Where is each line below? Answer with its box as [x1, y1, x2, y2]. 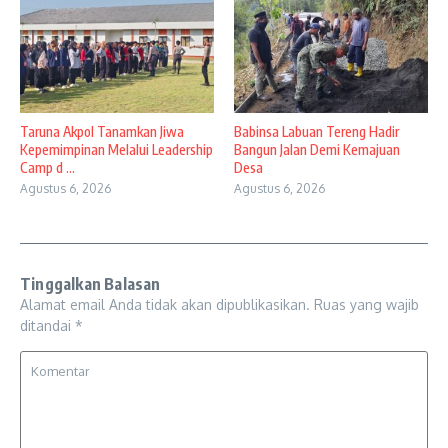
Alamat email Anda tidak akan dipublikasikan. [20, 296, 310, 314]
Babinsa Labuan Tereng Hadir [234, 123, 399, 141]
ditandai [20, 317, 75, 335]
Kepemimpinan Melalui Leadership [20, 141, 213, 159]
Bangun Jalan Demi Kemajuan [234, 141, 400, 159]
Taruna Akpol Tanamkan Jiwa [20, 123, 184, 141]
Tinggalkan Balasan [20, 274, 161, 295]
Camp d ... [20, 159, 75, 177]
